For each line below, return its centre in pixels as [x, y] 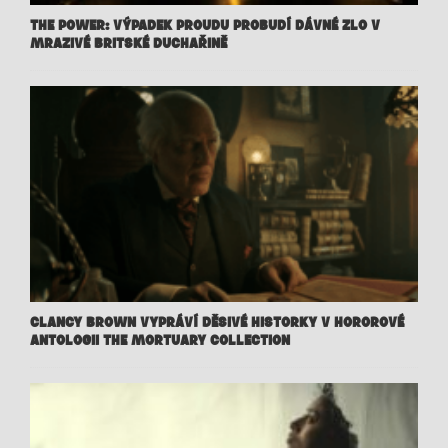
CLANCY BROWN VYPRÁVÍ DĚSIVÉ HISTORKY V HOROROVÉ [217, 322]
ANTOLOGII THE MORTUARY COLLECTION [160, 340]
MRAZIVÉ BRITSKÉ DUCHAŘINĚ [128, 44]
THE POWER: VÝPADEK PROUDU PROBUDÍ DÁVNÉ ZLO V [205, 26]
